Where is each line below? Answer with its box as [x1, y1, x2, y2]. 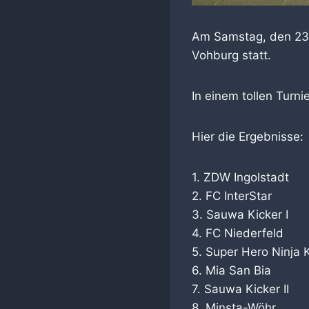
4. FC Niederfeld [192, 226, 283, 241]
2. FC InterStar [192, 189, 272, 203]
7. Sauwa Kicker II [192, 282, 289, 297]
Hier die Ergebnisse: [192, 130, 303, 144]
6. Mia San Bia [192, 263, 271, 278]
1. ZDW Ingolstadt [192, 170, 289, 185]
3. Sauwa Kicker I [192, 208, 288, 222]
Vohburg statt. [192, 48, 271, 63]
